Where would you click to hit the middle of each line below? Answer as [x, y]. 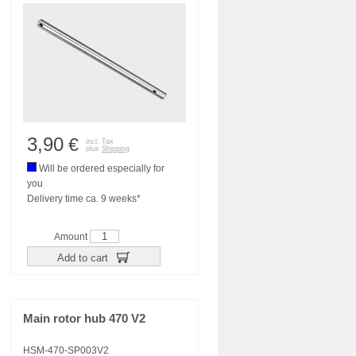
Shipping [116, 149]
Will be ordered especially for [101, 168]
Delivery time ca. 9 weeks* [84, 199]
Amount [72, 237]
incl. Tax [100, 141]
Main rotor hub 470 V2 [84, 319]
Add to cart [84, 257]
